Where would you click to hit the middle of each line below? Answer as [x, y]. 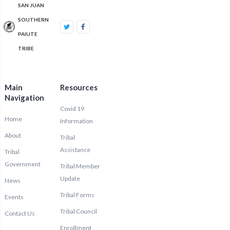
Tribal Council [78, 211]
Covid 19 [72, 109]
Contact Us [20, 213]
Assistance [75, 150]
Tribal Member [80, 166]
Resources [79, 87]
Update [70, 178]
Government [23, 164]
